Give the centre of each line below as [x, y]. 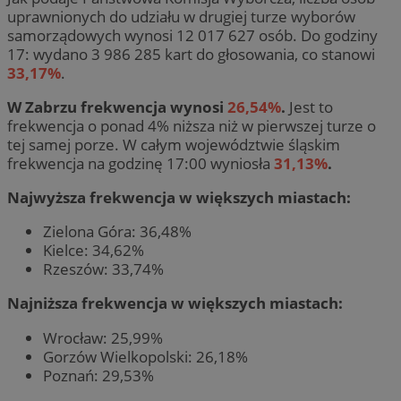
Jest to [311, 107]
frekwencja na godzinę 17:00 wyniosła [141, 163]
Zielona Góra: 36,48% [117, 232]
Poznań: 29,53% [98, 375]
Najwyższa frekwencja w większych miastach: [179, 198]
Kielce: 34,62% [94, 251]
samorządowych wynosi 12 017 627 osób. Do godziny [192, 35]
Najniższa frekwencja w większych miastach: [175, 303]
